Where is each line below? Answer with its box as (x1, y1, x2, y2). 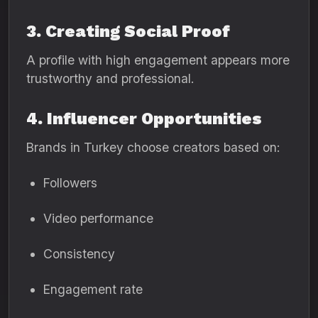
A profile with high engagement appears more (26, 53, 290, 67)
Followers (43, 175, 97, 190)
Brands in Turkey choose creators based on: (26, 140, 280, 155)
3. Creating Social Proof (26, 21, 230, 41)
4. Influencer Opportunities (26, 109, 262, 128)
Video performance (43, 211, 153, 226)
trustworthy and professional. (26, 71, 194, 86)
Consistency (43, 246, 115, 261)
